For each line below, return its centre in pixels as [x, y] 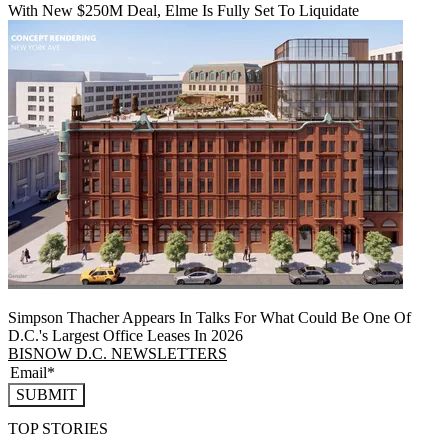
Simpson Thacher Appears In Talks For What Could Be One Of [209, 317]
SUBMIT [46, 394]
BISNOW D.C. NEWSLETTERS [117, 353]
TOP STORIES [58, 429]
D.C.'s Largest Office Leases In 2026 [125, 335]
